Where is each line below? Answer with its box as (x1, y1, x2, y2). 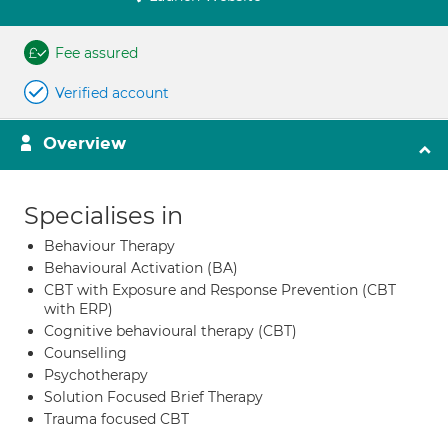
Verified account (55, 84, 169, 102)
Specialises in (24, 201, 183, 230)
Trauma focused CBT (44, 410, 189, 428)
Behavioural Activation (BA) (44, 259, 238, 277)
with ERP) (44, 300, 113, 318)
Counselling (44, 344, 127, 362)
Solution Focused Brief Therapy (44, 388, 263, 406)
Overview (43, 133, 126, 154)
